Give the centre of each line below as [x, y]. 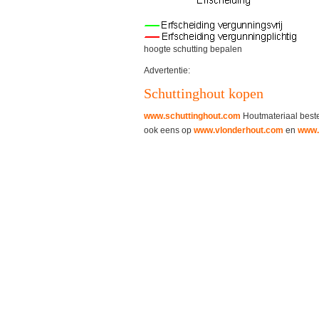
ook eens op [169, 130]
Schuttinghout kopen [204, 93]
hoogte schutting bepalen [193, 49]
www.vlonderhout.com [239, 130]
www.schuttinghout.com [192, 116]
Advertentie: [167, 70]
